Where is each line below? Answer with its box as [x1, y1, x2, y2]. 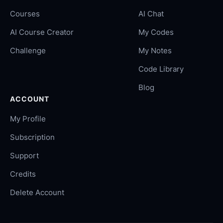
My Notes [138, 46, 172, 55]
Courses [10, 9, 40, 18]
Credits [10, 169, 36, 179]
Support [10, 151, 39, 160]
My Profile [10, 114, 46, 123]
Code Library [138, 64, 184, 74]
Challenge [10, 46, 46, 55]
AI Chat [138, 9, 164, 18]
